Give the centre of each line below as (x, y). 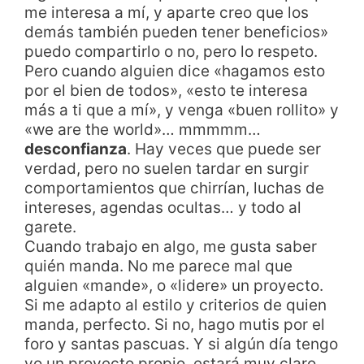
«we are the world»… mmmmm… (143, 129)
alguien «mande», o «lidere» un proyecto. (174, 285)
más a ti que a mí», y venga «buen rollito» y (182, 110)
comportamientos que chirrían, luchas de (174, 188)
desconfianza (76, 149)
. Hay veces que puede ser (224, 149)
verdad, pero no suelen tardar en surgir (167, 168)
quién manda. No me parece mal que (158, 266)
